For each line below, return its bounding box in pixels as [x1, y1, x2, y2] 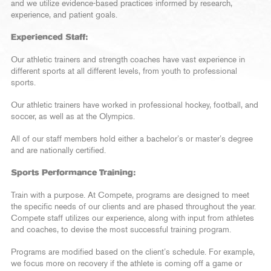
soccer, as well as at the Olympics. [11, 113, 135, 122]
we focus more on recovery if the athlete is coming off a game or [11, 260, 242, 269]
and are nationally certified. [11, 146, 106, 155]
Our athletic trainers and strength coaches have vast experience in [11, 56, 245, 65]
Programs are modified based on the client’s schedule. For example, [11, 248, 255, 257]
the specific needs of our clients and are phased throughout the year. [11, 203, 256, 212]
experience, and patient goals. [11, 11, 117, 20]
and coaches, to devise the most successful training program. [11, 226, 231, 235]
